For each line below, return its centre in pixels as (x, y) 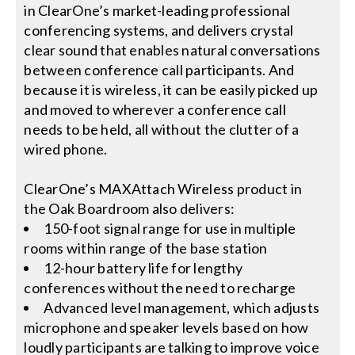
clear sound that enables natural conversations (172, 50)
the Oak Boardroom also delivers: (130, 209)
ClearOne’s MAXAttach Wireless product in (163, 189)
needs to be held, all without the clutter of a (162, 130)
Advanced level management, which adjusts (182, 308)
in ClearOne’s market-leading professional (157, 11)
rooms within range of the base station (146, 248)
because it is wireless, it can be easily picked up (171, 90)
